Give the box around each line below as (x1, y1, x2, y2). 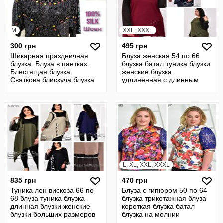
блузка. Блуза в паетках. (10, 60, 89, 68)
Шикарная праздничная (10, 52, 88, 60)
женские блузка (122, 68, 172, 76)
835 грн (10, 176, 36, 184)
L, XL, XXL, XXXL (123, 161, 170, 168)
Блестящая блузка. (10, 68, 72, 76)
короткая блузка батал (122, 202, 195, 210)
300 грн (10, 42, 36, 50)
